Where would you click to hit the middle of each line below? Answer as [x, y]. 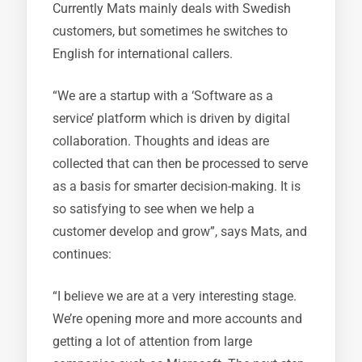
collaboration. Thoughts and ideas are [161, 141]
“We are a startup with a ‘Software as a [163, 96]
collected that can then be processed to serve [180, 164]
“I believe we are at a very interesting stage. [175, 296]
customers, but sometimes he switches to [170, 31]
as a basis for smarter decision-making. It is [177, 186]
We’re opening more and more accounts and [177, 319]
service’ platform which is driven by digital [171, 118]
